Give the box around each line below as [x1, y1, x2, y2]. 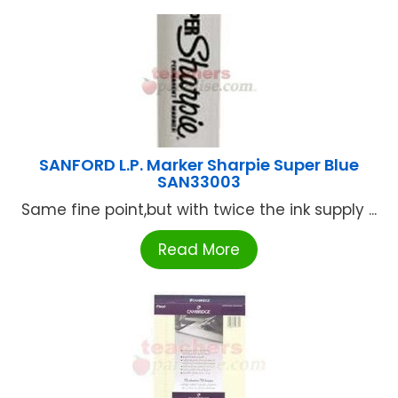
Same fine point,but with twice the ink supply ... [21, 198, 377, 220]
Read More [158, 238, 240, 260]
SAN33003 [157, 170, 241, 193]
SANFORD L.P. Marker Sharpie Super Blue [39, 153, 359, 176]
